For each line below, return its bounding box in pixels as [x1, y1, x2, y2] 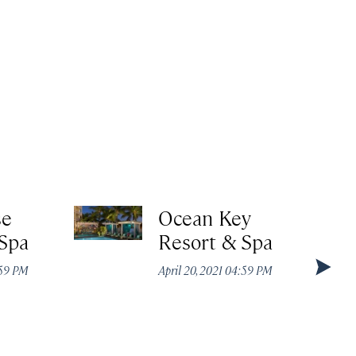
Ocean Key [158, 204, 251, 231]
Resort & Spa [158, 228, 273, 255]
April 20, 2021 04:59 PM [158, 262, 273, 278]
